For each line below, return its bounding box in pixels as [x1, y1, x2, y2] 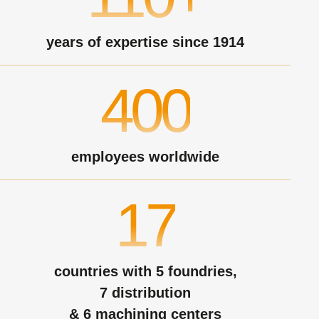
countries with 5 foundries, [53, 263, 237, 279]
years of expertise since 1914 [46, 34, 244, 50]
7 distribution [100, 285, 191, 300]
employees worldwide [71, 149, 219, 164]
